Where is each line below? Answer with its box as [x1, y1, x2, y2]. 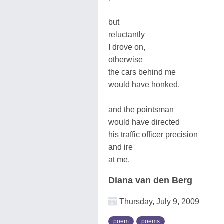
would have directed [108, 117, 180, 126]
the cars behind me [108, 67, 176, 76]
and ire [108, 142, 133, 151]
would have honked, [108, 80, 180, 89]
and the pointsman [108, 105, 174, 114]
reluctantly [108, 30, 145, 39]
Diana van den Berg [108, 175, 192, 185]
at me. [108, 155, 130, 164]
